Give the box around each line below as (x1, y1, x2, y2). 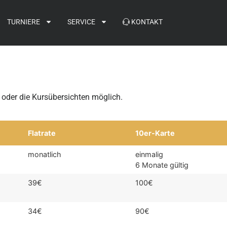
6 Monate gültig (135, 161, 189, 170)
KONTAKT (129, 18, 163, 26)
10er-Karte (135, 129, 175, 138)
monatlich (28, 150, 62, 159)
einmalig (135, 150, 164, 159)
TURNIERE (7, 18, 40, 26)
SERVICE (67, 18, 95, 26)
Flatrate (28, 129, 56, 138)
